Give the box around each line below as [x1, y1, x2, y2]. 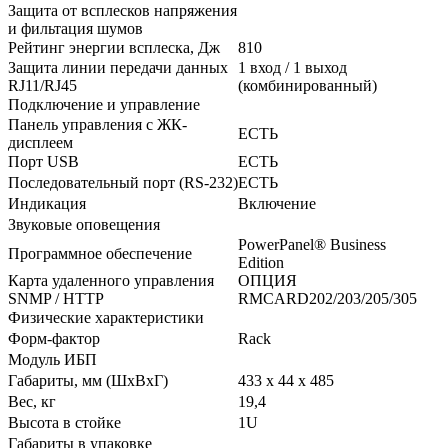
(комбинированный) [238, 76, 377, 94]
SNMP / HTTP [8, 289, 104, 307]
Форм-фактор [8, 329, 100, 347]
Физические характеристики [8, 308, 204, 326]
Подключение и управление [8, 95, 200, 113]
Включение [238, 194, 316, 212]
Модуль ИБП [8, 350, 97, 368]
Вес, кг [8, 392, 56, 410]
